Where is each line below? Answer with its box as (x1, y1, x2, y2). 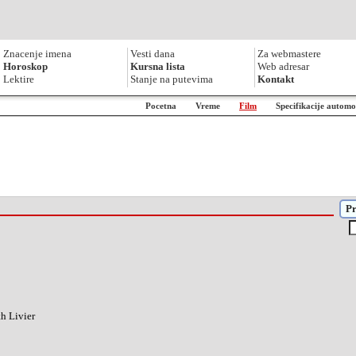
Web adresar (257, 60, 309, 72)
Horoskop (3, 60, 48, 72)
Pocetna (145, 101, 176, 110)
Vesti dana (130, 48, 175, 60)
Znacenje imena (3, 48, 72, 60)
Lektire (3, 73, 34, 85)
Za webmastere (257, 48, 321, 60)
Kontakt (257, 73, 294, 85)
